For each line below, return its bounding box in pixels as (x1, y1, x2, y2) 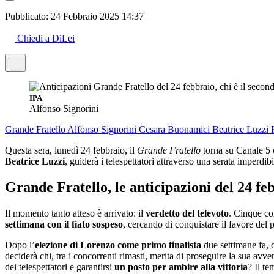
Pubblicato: (5, 10, 51, 21)
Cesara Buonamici (139, 124, 212, 135)
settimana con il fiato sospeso (5, 218, 123, 229)
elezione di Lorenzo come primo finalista (35, 239, 201, 250)
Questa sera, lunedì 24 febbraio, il (5, 144, 137, 155)
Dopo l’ (5, 239, 35, 250)
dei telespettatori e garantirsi (5, 261, 112, 272)
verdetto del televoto (146, 207, 229, 218)
